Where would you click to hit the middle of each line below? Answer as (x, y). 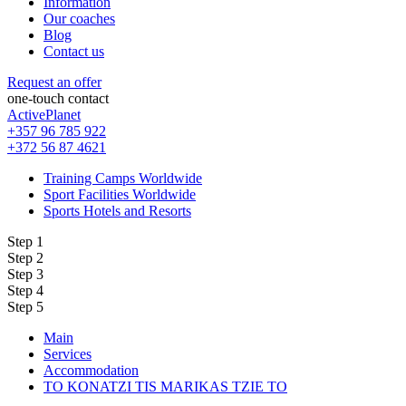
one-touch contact (58, 98)
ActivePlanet (44, 114)
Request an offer (54, 82)
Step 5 (25, 306)
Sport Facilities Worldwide (120, 194)
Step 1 (25, 241)
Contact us (74, 51)
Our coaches (79, 18)
